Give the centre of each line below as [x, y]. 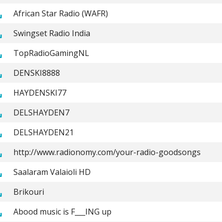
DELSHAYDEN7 [41, 112]
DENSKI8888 [36, 73]
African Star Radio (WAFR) [60, 13]
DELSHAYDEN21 [43, 132]
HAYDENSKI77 [40, 92]
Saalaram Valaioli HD [52, 172]
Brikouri [28, 192]
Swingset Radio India [52, 33]
